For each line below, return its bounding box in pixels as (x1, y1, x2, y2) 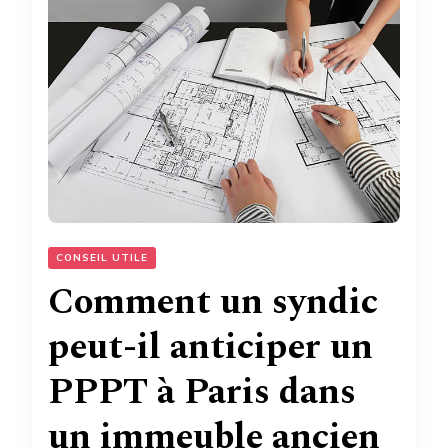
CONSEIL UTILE (56, 250, 148, 265)
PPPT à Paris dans (48, 364, 356, 420)
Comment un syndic (48, 274, 378, 330)
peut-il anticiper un (48, 319, 373, 375)
